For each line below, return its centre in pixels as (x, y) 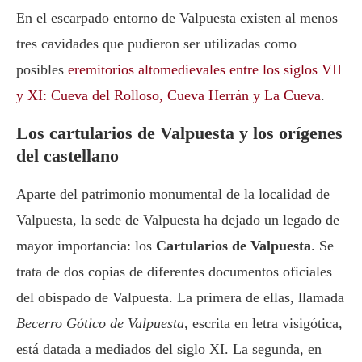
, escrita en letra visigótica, (263, 324)
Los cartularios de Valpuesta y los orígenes (179, 133)
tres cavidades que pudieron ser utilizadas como (156, 44)
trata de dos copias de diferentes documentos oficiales (174, 272)
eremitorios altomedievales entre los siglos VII (205, 70)
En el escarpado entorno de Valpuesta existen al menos (177, 18)
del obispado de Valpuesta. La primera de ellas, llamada (180, 298)
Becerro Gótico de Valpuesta (100, 324)
